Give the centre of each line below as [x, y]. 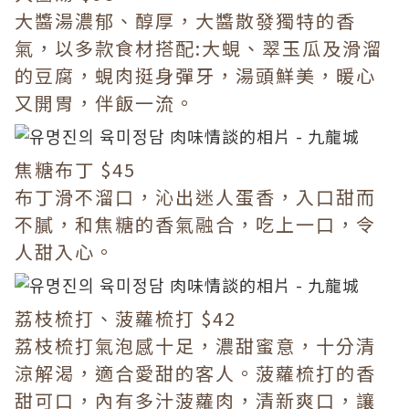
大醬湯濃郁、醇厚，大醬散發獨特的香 [185, 21]
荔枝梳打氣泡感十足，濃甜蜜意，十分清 [195, 346]
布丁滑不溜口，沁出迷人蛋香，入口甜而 [195, 197]
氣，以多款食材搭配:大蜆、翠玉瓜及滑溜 [199, 48]
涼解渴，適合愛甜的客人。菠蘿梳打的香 [195, 373]
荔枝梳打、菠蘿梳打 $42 [126, 318]
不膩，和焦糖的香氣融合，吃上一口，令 [195, 224]
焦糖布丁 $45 [75, 169]
